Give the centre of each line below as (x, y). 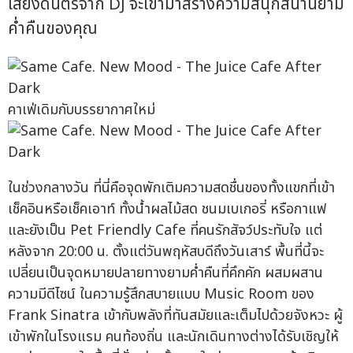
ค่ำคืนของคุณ (53, 28)
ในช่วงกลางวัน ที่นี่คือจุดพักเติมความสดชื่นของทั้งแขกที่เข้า (171, 188)
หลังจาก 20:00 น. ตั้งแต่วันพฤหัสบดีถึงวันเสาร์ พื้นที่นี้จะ (166, 252)
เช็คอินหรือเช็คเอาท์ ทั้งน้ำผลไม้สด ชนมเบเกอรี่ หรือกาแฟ (167, 210)
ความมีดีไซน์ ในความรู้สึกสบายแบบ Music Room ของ (161, 295)
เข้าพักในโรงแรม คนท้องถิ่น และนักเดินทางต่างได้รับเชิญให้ (173, 337)
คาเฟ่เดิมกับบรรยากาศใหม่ (82, 110)
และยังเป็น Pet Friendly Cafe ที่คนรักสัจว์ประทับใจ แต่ (165, 231)
